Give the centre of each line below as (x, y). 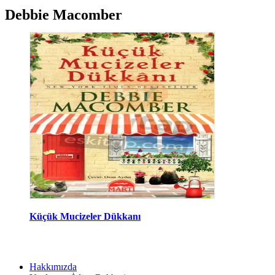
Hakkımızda (53, 266)
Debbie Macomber (64, 14)
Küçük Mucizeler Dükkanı (85, 216)
